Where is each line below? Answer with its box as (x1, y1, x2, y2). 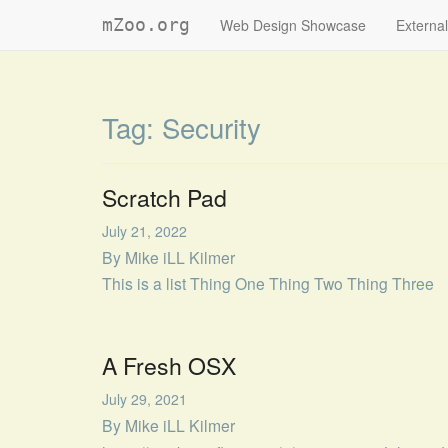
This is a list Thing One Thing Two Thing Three (102, 272, 434, 295)
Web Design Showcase (220, 15, 366, 35)
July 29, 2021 (102, 389, 187, 410)
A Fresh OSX (102, 349, 236, 383)
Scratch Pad (102, 181, 227, 214)
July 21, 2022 (102, 221, 187, 241)
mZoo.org (102, 14, 190, 35)
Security (162, 107, 261, 147)
